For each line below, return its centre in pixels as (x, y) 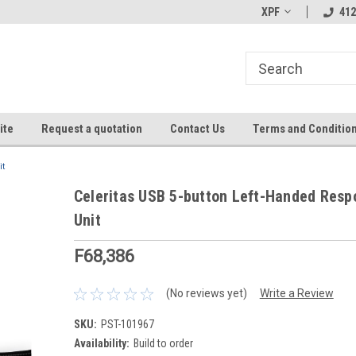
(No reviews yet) (206, 294)
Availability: (101, 343)
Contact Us (197, 129)
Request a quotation (91, 129)
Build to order (163, 343)
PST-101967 (127, 324)
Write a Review (296, 294)
